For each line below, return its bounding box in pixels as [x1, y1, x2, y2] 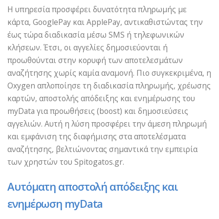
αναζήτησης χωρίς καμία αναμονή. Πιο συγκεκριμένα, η [7, 67, 211, 78]
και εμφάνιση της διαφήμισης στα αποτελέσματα [7, 131, 186, 142]
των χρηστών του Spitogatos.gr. [7, 156, 124, 167]
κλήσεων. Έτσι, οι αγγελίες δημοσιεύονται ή [7, 42, 168, 53]
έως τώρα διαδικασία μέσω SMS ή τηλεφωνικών [7, 29, 184, 40]
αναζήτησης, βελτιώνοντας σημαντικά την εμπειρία [7, 143, 197, 154]
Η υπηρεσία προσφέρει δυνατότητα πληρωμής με [7, 3, 187, 15]
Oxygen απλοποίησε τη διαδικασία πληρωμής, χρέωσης [7, 80, 211, 91]
